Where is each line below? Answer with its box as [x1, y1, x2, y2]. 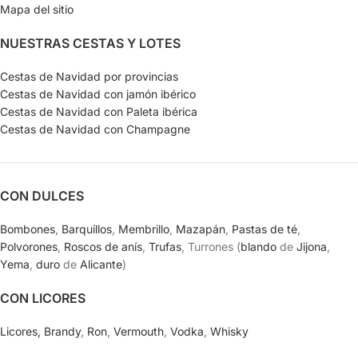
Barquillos [62, 221, 112, 236]
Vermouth [113, 324, 164, 338]
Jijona [296, 239, 327, 253]
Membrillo [118, 221, 169, 236]
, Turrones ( [181, 239, 241, 253]
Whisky [210, 324, 249, 338]
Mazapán [176, 221, 225, 236]
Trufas [149, 239, 181, 253]
